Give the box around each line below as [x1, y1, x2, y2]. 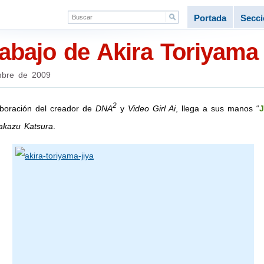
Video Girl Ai [127, 103, 176, 113]
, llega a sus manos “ [175, 103, 259, 113]
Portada [193, 13, 226, 23]
